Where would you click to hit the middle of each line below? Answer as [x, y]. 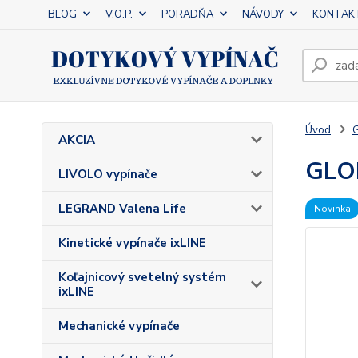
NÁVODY [263, 14]
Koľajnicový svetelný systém [142, 277]
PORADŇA [187, 14]
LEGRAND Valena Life [122, 209]
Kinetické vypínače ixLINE [132, 243]
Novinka [332, 209]
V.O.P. [119, 14]
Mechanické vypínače [119, 326]
